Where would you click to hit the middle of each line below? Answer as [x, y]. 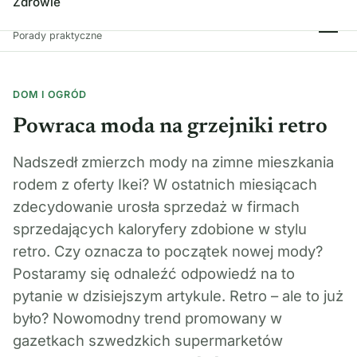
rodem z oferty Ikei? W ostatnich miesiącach [165, 184]
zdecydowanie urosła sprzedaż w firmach [156, 206]
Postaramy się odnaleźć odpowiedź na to [154, 273]
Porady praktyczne [57, 35]
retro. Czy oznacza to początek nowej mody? [168, 251]
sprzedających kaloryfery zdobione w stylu [160, 228]
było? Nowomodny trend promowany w [147, 318]
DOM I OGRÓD [50, 94]
